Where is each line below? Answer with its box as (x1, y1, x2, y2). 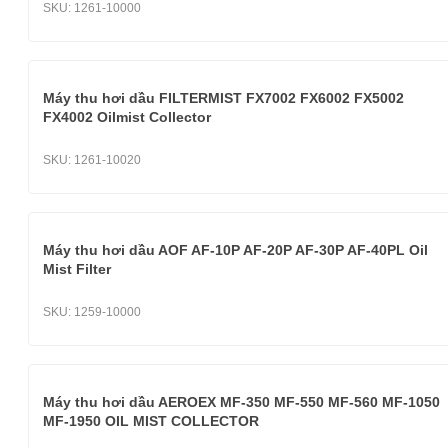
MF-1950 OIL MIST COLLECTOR (43, 413, 259, 429)
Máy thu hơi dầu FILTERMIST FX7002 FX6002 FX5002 (43, 90, 404, 106)
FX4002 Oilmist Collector (43, 109, 211, 125)
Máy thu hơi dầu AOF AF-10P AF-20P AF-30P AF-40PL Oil (43, 242, 428, 258)
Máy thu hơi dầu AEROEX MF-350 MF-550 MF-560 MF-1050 (43, 394, 440, 410)
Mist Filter (43, 261, 111, 277)
